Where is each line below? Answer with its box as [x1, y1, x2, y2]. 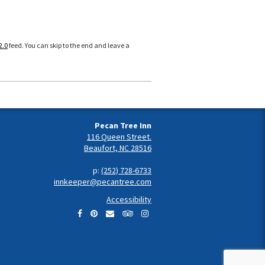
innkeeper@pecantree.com [54, 176, 151, 187]
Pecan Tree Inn [95, 119, 151, 131]
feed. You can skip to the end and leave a [8, 40, 130, 50]
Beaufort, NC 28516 [84, 142, 151, 153]
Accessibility [106, 194, 151, 205]
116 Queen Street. [87, 131, 151, 142]
